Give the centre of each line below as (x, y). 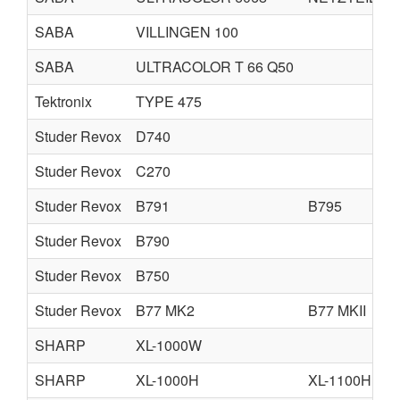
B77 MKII (337, 310)
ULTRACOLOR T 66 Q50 (215, 67)
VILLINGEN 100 (187, 32)
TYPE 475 (169, 101)
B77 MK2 (165, 310)
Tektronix (63, 101)
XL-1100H (340, 380)
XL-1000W (169, 345)
